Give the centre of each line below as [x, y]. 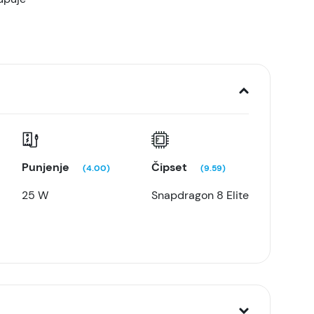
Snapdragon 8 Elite [200, 195]
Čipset [170, 167]
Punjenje [47, 167]
